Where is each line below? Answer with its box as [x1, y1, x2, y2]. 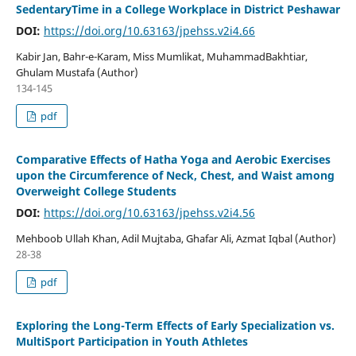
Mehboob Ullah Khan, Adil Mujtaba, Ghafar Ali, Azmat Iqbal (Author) [15, 230, 336, 246]
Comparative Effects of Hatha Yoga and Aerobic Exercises [15, 151, 331, 167]
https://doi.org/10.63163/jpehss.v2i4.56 [43, 204, 255, 220]
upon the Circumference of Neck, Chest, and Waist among [15, 167, 335, 183]
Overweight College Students [15, 183, 176, 199]
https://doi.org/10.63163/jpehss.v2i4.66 [43, 22, 255, 38]
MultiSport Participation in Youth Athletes [15, 333, 248, 349]
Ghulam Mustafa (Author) [15, 64, 138, 79]
